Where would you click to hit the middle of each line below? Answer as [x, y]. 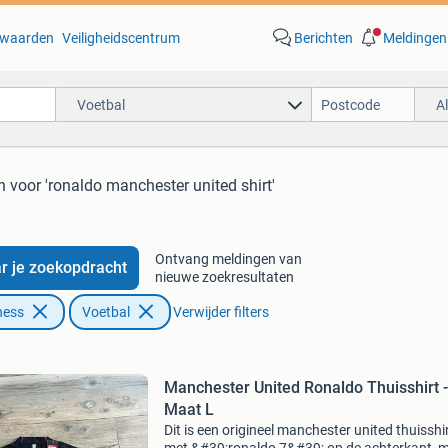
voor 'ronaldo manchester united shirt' [142, 185]
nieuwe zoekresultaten [224, 277]
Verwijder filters [220, 312]
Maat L [188, 409]
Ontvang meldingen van [228, 259]
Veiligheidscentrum [120, 38]
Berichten [323, 38]
